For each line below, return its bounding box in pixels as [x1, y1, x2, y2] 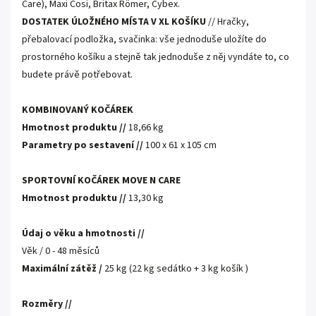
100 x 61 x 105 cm [145, 138, 217, 152]
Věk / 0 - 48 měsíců [22, 244, 99, 258]
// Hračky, [208, 15, 249, 29]
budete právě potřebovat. [22, 68, 133, 82]
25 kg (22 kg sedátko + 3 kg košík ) [104, 262, 248, 276]
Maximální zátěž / [22, 262, 102, 276]
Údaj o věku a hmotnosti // [22, 226, 145, 241]
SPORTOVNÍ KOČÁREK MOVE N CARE [22, 174, 181, 188]
